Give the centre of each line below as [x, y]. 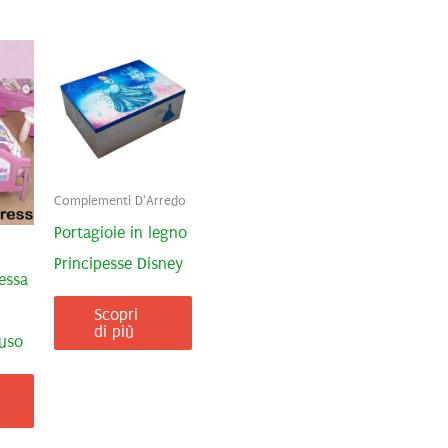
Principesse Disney [118, 263]
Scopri [116, 314]
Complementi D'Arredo [120, 200]
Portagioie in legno [120, 232]
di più [113, 331]
